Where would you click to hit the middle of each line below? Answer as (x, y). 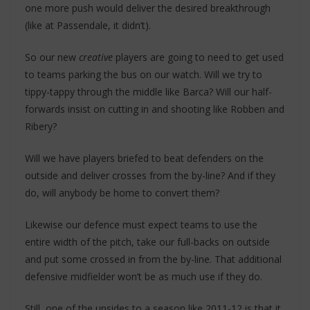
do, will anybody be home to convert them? (122, 193)
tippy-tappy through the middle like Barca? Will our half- (148, 92)
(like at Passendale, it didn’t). (88, 25)
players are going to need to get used (198, 57)
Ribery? (41, 126)
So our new (52, 57)
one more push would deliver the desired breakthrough (148, 8)
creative (96, 57)
